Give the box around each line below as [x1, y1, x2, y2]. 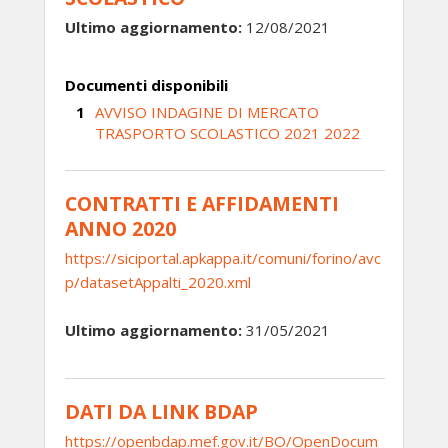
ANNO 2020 [65, 215, 176, 242]
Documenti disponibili [65, 75, 228, 95]
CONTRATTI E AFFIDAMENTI [65, 190, 339, 217]
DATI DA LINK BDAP [65, 398, 258, 425]
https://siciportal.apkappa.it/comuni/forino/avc [65, 248, 381, 268]
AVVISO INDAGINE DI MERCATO [95, 102, 319, 122]
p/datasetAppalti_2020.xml [65, 272, 251, 292]
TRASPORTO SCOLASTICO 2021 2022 [95, 123, 360, 143]
